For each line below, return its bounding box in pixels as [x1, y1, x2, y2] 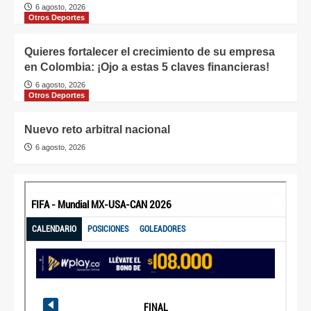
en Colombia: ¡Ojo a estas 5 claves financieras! [24, 61, 269, 74]
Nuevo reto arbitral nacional [24, 124, 170, 136]
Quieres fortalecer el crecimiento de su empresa [24, 46, 275, 58]
